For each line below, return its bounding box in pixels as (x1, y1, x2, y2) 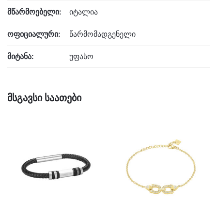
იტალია (69, 6, 98, 16)
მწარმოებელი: (7, 6, 62, 16)
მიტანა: (7, 51, 34, 61)
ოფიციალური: (7, 29, 61, 39)
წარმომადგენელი (69, 29, 136, 39)
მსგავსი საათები (7, 92, 81, 104)
